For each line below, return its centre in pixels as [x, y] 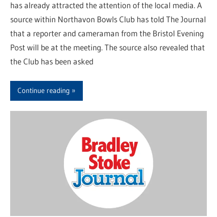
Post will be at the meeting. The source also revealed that [108, 47]
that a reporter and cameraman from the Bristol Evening [107, 33]
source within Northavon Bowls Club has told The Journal [108, 19]
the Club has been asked [52, 62]
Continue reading [44, 91]
